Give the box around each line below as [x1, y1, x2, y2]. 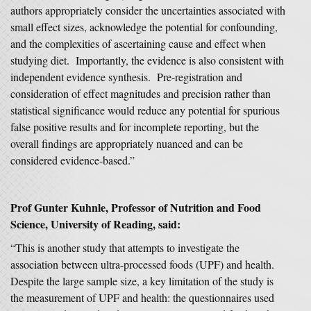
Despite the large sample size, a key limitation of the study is [10, 274, 274, 288]
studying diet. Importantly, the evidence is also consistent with [10, 53, 284, 67]
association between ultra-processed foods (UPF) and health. [10, 257, 278, 271]
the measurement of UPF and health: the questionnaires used [10, 290, 274, 305]
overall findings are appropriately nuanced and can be [10, 136, 243, 151]
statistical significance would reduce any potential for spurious [10, 103, 280, 117]
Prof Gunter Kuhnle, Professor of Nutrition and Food [10, 199, 261, 215]
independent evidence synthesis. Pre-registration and [10, 69, 242, 84]
